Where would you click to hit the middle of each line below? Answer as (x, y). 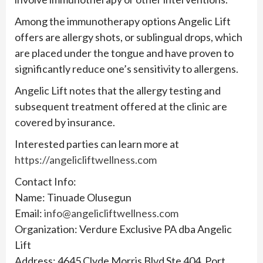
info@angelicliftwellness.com (111, 213)
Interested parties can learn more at (97, 144)
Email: (29, 213)
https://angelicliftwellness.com (86, 160)
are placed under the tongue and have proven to (124, 53)
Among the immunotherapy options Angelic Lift (123, 21)
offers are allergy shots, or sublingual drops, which (129, 37)
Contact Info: (45, 182)
